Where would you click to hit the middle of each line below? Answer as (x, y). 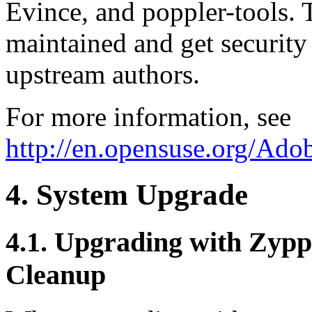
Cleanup (56, 274)
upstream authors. (103, 74)
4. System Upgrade (127, 194)
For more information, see (148, 116)
